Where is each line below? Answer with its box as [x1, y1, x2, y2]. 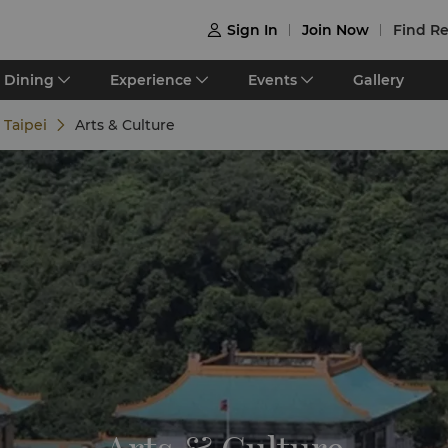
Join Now [302, 21, 369, 39]
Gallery [353, 71, 404, 89]
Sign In [227, 21, 278, 39]
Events [248, 71, 297, 89]
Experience [110, 71, 192, 89]
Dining [4, 71, 54, 89]
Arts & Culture [75, 116, 175, 134]
